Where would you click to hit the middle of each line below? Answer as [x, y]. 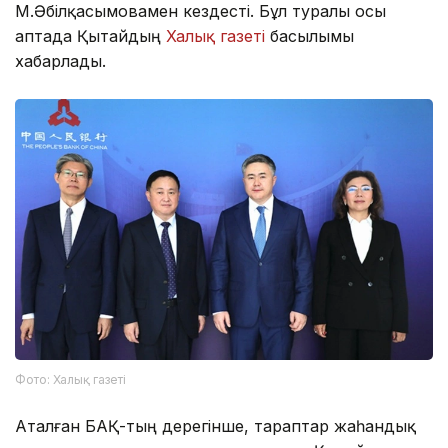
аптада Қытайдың [90, 36]
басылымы [312, 36]
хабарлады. [60, 61]
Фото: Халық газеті [70, 379]
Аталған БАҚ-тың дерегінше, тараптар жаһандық [215, 425]
